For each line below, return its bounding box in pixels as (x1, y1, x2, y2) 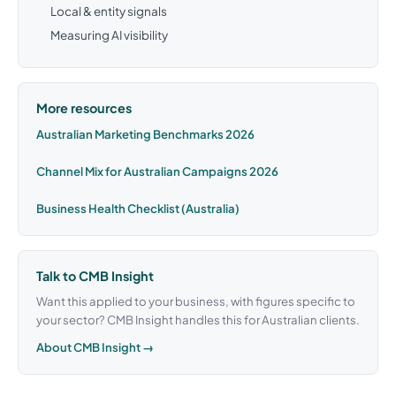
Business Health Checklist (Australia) (36, 200, 240, 216)
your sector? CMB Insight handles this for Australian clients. (36, 312, 360, 328)
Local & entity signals (50, 4, 167, 19)
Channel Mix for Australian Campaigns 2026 (36, 163, 278, 179)
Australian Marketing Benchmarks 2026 (36, 126, 255, 141)
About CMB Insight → (36, 339, 154, 354)
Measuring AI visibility (50, 27, 168, 42)
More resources (36, 100, 132, 117)
